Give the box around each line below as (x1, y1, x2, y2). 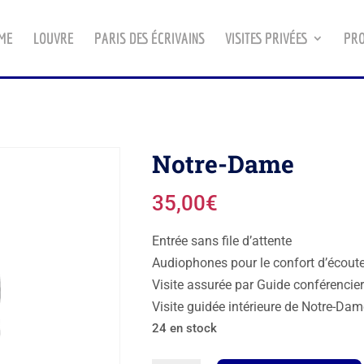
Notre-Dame (151, 148, 294, 180)
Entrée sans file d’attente (151, 233, 292, 249)
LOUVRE (33, 29, 74, 47)
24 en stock (151, 321, 217, 336)
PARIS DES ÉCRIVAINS (94, 29, 205, 47)
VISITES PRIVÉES (225, 29, 307, 47)
